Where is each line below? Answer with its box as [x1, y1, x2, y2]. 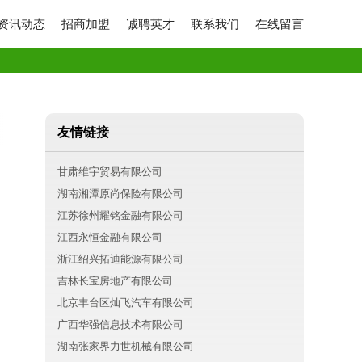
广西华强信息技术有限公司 [57, 318, 183, 330]
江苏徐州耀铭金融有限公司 [57, 209, 183, 221]
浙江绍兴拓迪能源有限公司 [57, 253, 183, 265]
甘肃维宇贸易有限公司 [57, 166, 162, 178]
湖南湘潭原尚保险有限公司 [57, 187, 183, 200]
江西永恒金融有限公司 [57, 231, 162, 243]
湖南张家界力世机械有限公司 [57, 340, 194, 352]
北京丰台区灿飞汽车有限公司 [57, 297, 194, 309]
